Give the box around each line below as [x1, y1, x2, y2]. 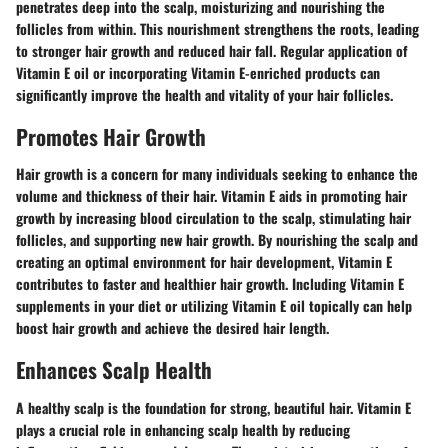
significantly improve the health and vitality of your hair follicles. [16, 83, 393, 105]
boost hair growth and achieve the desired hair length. [16, 317, 329, 339]
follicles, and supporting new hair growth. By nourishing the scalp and [16, 229, 418, 251]
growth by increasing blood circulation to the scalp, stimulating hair [16, 207, 411, 229]
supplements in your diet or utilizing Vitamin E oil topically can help [16, 295, 412, 317]
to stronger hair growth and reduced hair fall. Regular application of [16, 39, 407, 61]
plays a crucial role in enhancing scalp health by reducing [16, 418, 350, 440]
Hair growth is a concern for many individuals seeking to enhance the [16, 163, 418, 185]
